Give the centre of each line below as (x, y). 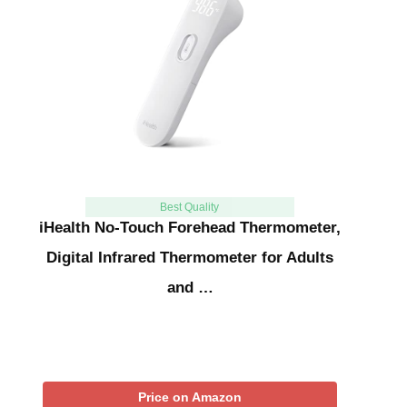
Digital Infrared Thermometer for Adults (190, 258)
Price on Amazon (190, 397)
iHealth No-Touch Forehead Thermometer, (190, 228)
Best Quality (190, 208)
